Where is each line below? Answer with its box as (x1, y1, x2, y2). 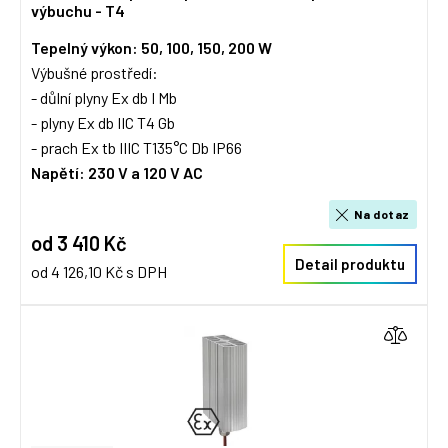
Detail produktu (295, 255, 405, 273)
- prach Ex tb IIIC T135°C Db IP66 (31, 138, 242, 157)
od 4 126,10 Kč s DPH (31, 262, 167, 281)
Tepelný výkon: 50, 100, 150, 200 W (31, 38, 272, 57)
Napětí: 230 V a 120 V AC (31, 163, 203, 182)
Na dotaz (354, 207, 410, 221)
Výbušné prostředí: (31, 63, 158, 82)
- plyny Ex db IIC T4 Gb (31, 113, 175, 132)
